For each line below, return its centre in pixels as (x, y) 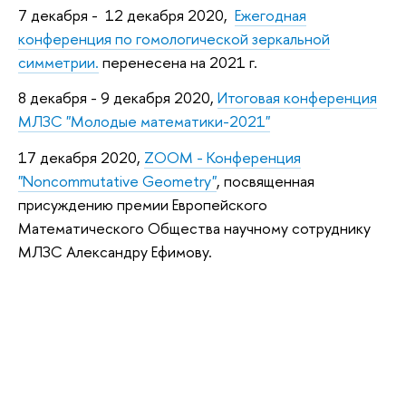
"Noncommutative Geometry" (117, 181)
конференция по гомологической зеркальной (174, 38)
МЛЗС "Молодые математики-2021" (144, 121)
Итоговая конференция (297, 98)
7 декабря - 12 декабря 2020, (126, 14)
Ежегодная (271, 14)
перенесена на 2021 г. (178, 62)
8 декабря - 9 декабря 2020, (118, 98)
